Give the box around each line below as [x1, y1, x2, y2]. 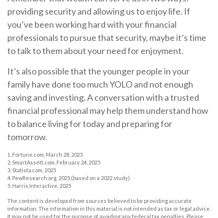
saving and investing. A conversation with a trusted [7, 91, 199, 103]
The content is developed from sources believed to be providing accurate [7, 197, 192, 204]
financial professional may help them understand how [7, 105, 208, 116]
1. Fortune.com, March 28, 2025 [7, 151, 83, 158]
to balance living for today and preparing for [7, 118, 172, 129]
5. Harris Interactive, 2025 [7, 182, 71, 189]
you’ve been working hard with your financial [7, 18, 177, 30]
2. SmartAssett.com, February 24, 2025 [7, 159, 100, 165]
